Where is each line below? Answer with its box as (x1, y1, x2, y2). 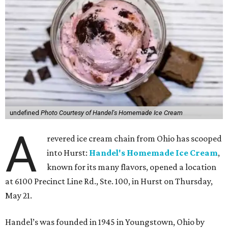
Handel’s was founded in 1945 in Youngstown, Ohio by (5, 217, 205, 227)
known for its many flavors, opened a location (47, 162, 217, 172)
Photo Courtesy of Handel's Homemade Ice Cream (40, 109, 183, 117)
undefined (9, 109, 41, 117)
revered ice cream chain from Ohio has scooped (47, 133, 222, 144)
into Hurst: (47, 148, 90, 158)
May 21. (5, 190, 32, 201)
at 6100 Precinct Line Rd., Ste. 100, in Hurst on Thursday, (5, 176, 213, 186)
